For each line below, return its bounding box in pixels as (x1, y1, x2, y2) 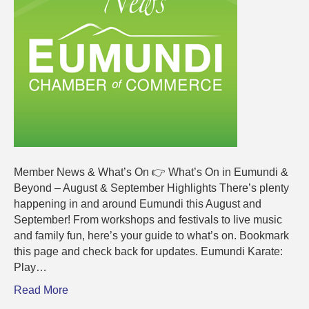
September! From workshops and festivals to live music (14, 214, 282, 226)
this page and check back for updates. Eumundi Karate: (14, 246, 283, 258)
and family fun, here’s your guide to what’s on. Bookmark (14, 230, 289, 242)
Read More (14, 284, 68, 297)
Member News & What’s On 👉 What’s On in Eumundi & (14, 166, 288, 179)
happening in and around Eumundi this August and (14, 198, 261, 210)
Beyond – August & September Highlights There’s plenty (14, 182, 289, 195)
